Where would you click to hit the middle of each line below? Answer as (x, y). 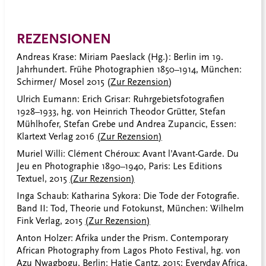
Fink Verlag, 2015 (51, 221)
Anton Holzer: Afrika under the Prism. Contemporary (122, 238)
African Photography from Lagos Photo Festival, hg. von (129, 251)
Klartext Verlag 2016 (57, 137)
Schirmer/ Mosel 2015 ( (64, 82)
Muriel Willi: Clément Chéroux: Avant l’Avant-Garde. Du (128, 154)
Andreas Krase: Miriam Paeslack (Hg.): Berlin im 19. (120, 57)
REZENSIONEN (64, 38)
